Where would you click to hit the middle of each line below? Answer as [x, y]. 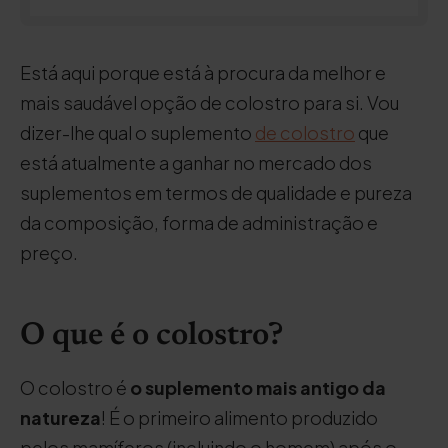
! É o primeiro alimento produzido [239, 417]
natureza [60, 417]
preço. [49, 252]
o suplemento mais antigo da [258, 387]
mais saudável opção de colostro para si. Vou [209, 102]
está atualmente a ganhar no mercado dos [196, 162]
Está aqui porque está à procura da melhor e [203, 72]
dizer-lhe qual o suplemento [137, 132]
